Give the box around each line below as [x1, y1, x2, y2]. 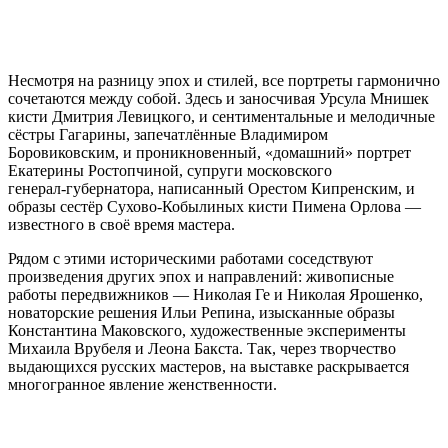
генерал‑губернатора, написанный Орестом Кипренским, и [8, 180, 415, 198]
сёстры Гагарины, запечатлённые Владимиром [8, 126, 328, 144]
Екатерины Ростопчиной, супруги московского [8, 162, 332, 180]
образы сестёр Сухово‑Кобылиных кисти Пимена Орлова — [8, 198, 421, 216]
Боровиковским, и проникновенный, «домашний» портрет [8, 144, 411, 162]
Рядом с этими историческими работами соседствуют [8, 250, 373, 268]
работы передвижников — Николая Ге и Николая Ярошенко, [8, 286, 423, 304]
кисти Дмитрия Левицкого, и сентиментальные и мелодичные [8, 108, 435, 126]
